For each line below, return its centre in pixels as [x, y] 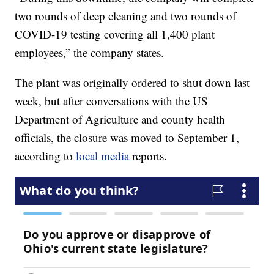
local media [104, 156]
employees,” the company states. [90, 53]
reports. [150, 156]
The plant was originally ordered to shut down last [132, 83]
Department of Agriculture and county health [120, 119]
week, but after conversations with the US [112, 101]
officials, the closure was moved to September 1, [127, 138]
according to [46, 156]
